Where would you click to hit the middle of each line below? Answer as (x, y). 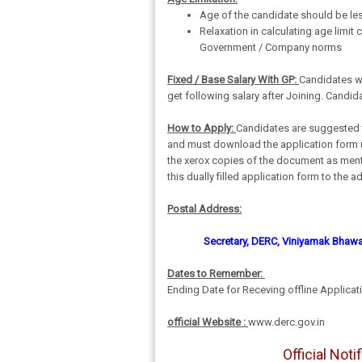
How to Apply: (202, 128)
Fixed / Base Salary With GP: (233, 80)
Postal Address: (204, 209)
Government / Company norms (271, 47)
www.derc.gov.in (286, 322)
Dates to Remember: (216, 274)
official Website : (208, 322)
